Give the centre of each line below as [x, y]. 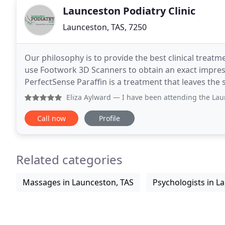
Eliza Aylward [89, 97]
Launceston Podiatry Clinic [129, 11]
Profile [109, 118]
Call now [51, 118]
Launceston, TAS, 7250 [105, 27]
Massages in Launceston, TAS [78, 182]
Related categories [69, 159]
